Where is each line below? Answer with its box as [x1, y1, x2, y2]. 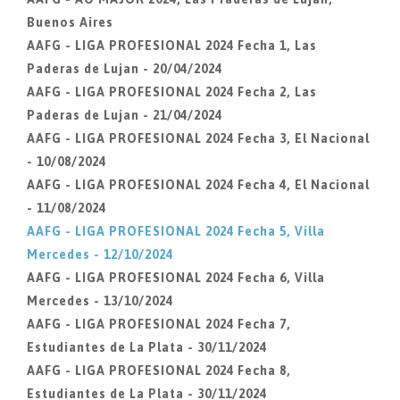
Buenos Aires [27, 15, 113, 29]
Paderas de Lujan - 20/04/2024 [27, 62, 222, 76]
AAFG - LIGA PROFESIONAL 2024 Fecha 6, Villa [27, 271, 325, 285]
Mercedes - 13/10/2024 [27, 294, 173, 308]
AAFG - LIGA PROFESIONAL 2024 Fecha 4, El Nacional [27, 178, 370, 192]
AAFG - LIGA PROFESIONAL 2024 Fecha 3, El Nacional [27, 131, 370, 146]
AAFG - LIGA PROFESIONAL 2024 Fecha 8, [27, 363, 291, 378]
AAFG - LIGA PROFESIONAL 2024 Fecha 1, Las [27, 38, 317, 53]
